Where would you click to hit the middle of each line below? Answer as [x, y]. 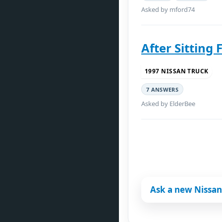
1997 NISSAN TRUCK [177, 71]
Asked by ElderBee [168, 104]
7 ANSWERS [163, 89]
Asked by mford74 [168, 9]
